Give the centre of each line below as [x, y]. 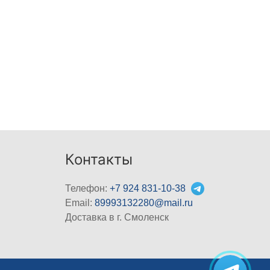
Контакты [99, 159]
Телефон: [88, 188]
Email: [80, 202]
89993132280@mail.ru [144, 202]
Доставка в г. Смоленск [117, 217]
